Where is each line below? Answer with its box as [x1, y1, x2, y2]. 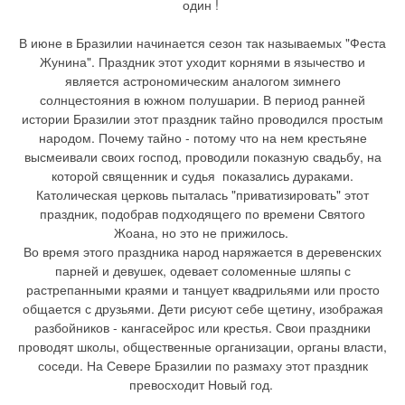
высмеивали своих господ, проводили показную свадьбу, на [24, 146, 381, 165]
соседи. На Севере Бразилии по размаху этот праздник [37, 355, 368, 374]
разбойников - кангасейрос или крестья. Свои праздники [34, 317, 371, 336]
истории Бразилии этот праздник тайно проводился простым [22, 108, 383, 127]
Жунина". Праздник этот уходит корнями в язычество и [40, 52, 365, 71]
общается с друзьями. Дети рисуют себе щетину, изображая [22, 298, 383, 317]
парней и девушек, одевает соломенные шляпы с [54, 260, 351, 279]
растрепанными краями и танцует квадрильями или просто [25, 279, 380, 298]
